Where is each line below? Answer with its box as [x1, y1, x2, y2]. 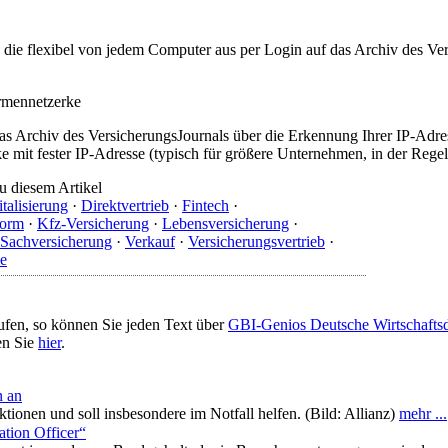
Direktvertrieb [81, 196, 169, 214]
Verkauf [125, 232, 175, 250]
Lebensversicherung [162, 214, 289, 232]
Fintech [182, 196, 229, 214]
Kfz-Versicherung [37, 214, 149, 232]
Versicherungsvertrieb [188, 232, 325, 250]
